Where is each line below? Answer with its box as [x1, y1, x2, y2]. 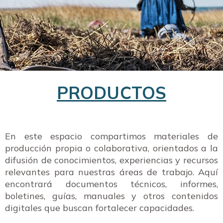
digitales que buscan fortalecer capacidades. [5, 202, 194, 214]
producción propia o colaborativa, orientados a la [5, 142, 218, 154]
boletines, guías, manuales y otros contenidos [5, 190, 218, 202]
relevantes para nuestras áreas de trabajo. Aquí [5, 166, 218, 178]
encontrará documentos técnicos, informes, [5, 178, 218, 190]
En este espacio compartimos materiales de [5, 130, 218, 142]
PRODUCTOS [57, 82, 166, 104]
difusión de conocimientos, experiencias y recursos [5, 154, 218, 166]
